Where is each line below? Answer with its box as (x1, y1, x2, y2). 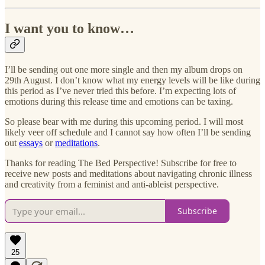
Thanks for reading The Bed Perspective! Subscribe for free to (5, 157, 237, 168)
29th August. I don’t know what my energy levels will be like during (5, 75, 260, 85)
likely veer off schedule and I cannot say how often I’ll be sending (5, 127, 251, 137)
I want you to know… (5, 21, 134, 37)
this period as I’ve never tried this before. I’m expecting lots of (5, 85, 236, 96)
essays (19, 137, 43, 148)
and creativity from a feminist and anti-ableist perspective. (5, 179, 219, 189)
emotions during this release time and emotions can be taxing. (5, 96, 233, 106)
